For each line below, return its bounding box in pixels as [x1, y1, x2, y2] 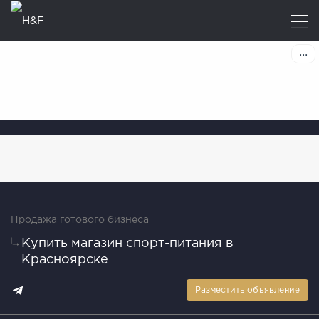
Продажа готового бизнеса [11, 216, 149, 225]
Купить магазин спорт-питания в [21, 238, 234, 250]
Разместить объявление [195, 286, 300, 295]
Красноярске [21, 254, 108, 266]
